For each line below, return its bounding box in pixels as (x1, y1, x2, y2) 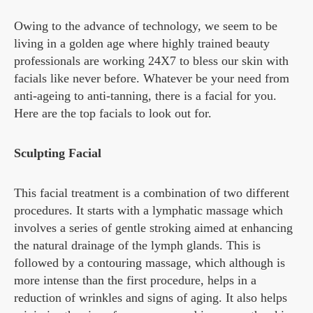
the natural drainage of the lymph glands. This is (14, 238, 261, 253)
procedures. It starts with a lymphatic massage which (14, 203, 283, 218)
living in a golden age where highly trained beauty (14, 36, 270, 51)
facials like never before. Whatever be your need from (14, 71, 289, 86)
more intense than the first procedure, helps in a (14, 273, 256, 288)
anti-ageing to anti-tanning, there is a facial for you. (14, 89, 277, 103)
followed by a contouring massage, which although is (14, 256, 285, 270)
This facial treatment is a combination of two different (14, 186, 289, 201)
